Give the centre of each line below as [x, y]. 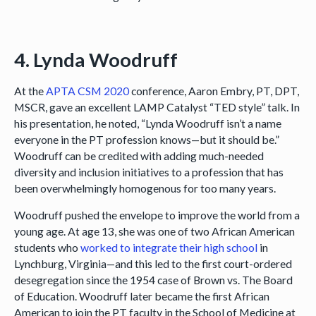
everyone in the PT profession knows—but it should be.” [146, 139]
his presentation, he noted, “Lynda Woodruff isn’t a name [147, 123]
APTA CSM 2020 [87, 90]
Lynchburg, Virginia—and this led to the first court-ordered [153, 264]
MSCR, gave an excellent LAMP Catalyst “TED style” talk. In [157, 107]
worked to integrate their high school [169, 248]
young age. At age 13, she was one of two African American [154, 231]
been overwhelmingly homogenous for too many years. [145, 188]
